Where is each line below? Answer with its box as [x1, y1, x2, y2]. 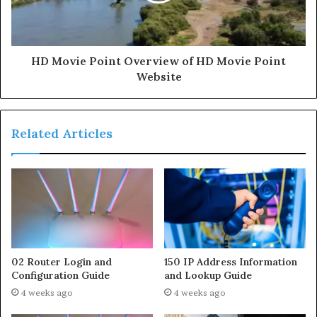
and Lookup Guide [164, 268, 252, 282]
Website [135, 69, 182, 84]
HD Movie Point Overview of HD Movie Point [31, 54, 286, 69]
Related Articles [11, 125, 113, 142]
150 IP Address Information [164, 255, 297, 268]
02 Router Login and [11, 255, 112, 268]
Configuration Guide [11, 268, 110, 282]
